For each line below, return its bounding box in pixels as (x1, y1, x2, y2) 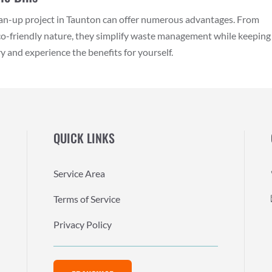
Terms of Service (53, 193, 120, 205)
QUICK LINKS (53, 129, 115, 148)
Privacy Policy (53, 219, 112, 231)
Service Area (53, 168, 105, 180)
